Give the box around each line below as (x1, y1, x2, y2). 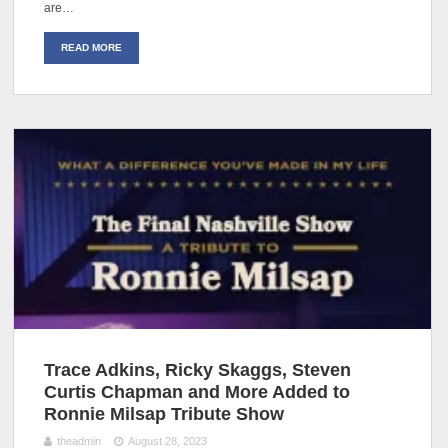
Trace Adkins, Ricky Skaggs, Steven (44, 360, 352, 381)
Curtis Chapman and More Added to (44, 382, 351, 403)
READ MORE (61, 42, 123, 54)
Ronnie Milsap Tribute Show (44, 404, 285, 425)
